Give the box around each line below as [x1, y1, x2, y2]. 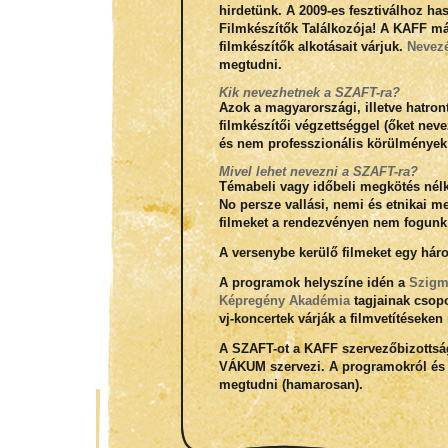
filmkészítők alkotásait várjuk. [218, 39, 407, 54]
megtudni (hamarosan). [218, 377, 363, 392]
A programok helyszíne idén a [218, 275, 409, 290]
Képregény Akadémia [218, 293, 350, 308]
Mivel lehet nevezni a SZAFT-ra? [218, 164, 418, 179]
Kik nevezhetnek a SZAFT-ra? [218, 85, 400, 100]
